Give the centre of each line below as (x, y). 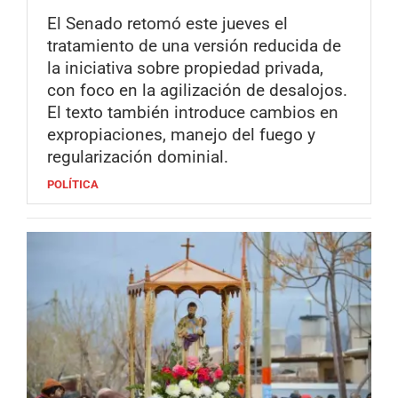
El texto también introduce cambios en (193, 112)
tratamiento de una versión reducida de (194, 45)
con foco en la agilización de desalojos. (197, 90)
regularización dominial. (138, 156)
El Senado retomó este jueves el (167, 23)
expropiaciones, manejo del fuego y (181, 134)
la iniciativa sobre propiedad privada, (185, 68)
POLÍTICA (73, 184)
